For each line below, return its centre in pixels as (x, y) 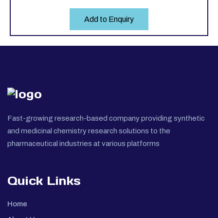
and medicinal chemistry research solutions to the (89, 131)
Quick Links (44, 181)
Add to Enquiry (109, 19)
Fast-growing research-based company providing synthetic (106, 118)
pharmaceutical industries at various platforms (83, 143)
